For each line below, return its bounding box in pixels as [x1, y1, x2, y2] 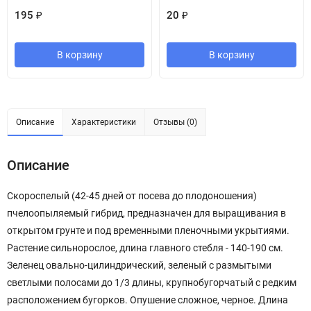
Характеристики [72, 117, 136, 127]
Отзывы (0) [153, 117, 197, 127]
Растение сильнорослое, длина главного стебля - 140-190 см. [7, 242, 283, 253]
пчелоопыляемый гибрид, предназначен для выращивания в [7, 208, 286, 219]
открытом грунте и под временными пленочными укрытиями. [7, 225, 289, 236]
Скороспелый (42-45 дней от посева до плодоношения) [7, 190, 257, 201]
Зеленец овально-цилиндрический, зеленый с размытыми [7, 260, 271, 271]
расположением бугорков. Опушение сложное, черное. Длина [7, 294, 288, 305]
